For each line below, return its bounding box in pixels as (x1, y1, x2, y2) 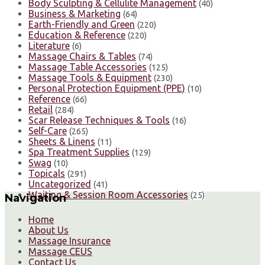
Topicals (28, 167, 65, 179)
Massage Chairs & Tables (28, 50, 136, 62)
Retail (28, 104, 53, 115)
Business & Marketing (28, 8, 121, 19)
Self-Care (28, 125, 67, 136)
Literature (28, 40, 70, 51)
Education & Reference (28, 29, 125, 40)
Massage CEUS (28, 245, 92, 257)
